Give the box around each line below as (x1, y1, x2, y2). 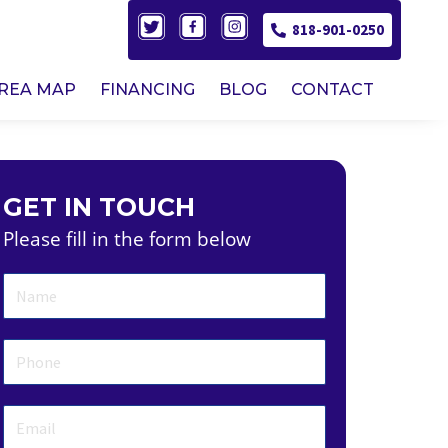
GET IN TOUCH (3, 192, 196, 223)
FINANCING (100, 80, 195, 100)
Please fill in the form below (3, 226, 252, 253)
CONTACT (291, 80, 374, 100)
